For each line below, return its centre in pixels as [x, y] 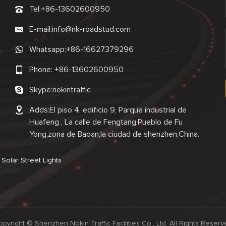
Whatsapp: [48, 49]
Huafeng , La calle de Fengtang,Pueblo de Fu [106, 122]
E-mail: [41, 29]
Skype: [41, 90]
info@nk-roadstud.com [92, 29]
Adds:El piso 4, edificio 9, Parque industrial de [108, 110]
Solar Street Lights [31, 160]
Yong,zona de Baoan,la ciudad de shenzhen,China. [115, 134]
